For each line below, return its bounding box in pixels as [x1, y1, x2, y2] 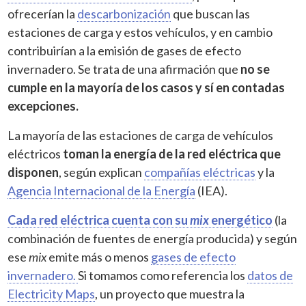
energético [209, 212, 273, 227]
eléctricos [8, 145, 61, 161]
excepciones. [8, 98, 79, 113]
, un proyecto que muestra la [95, 286, 245, 301]
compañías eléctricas [144, 164, 256, 180]
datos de [247, 267, 294, 283]
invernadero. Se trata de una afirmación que [8, 61, 239, 76]
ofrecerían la [8, 5, 78, 21]
